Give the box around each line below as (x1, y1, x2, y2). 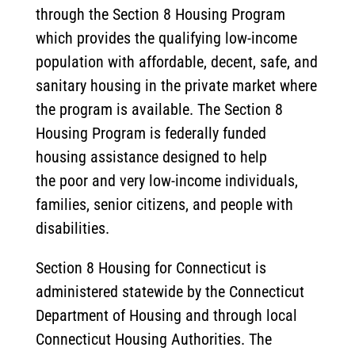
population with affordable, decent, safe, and (35, 52, 318, 72)
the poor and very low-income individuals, (35, 171, 298, 191)
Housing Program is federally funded (35, 124, 266, 143)
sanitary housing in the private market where (35, 76, 317, 96)
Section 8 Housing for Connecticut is (35, 258, 266, 278)
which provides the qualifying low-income (35, 29, 297, 48)
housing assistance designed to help (35, 147, 267, 167)
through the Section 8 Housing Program (35, 5, 285, 25)
